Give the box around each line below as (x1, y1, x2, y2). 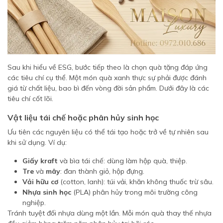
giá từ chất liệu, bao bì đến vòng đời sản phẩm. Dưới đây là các (7, 84, 209, 93)
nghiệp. (22, 198, 46, 207)
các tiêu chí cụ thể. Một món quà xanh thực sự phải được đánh (7, 73, 207, 82)
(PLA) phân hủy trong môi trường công (71, 188, 198, 197)
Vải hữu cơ (22, 177, 58, 186)
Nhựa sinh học (22, 188, 71, 197)
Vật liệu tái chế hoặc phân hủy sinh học (7, 112, 159, 122)
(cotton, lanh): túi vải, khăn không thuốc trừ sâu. (58, 177, 214, 186)
